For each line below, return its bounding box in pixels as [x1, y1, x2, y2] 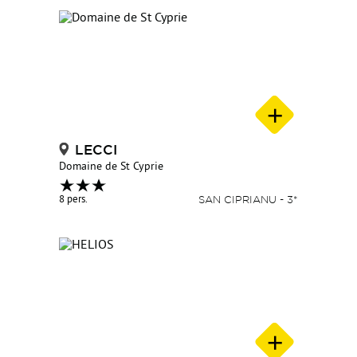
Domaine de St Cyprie [59, 160, 163, 175]
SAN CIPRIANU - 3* [198, 194, 298, 206]
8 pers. [59, 194, 88, 207]
